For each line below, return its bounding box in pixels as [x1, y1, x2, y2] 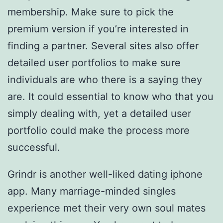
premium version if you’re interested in [7, 23, 189, 35]
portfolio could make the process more [7, 124, 190, 137]
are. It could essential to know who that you [7, 91, 214, 103]
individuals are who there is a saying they [7, 74, 202, 86]
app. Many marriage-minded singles [7, 185, 176, 198]
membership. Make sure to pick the [7, 6, 174, 18]
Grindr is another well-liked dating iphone [7, 168, 203, 181]
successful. [7, 141, 60, 154]
